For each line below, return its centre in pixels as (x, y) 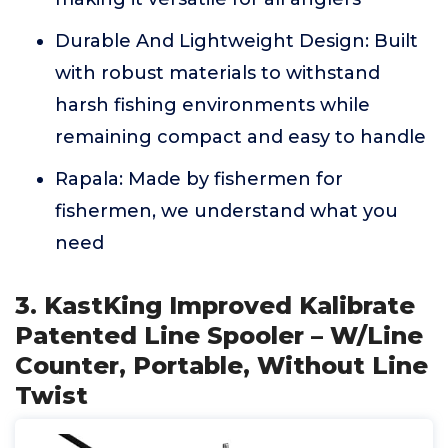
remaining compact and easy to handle (240, 137)
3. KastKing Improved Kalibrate (215, 305)
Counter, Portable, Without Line (221, 365)
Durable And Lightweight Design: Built (236, 41)
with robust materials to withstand (217, 73)
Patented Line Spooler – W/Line (219, 335)
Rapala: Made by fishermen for (199, 179)
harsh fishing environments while (212, 105)
